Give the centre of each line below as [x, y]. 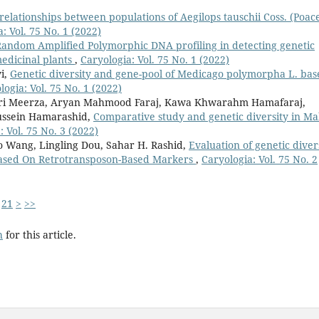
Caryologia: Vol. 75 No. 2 [260, 159]
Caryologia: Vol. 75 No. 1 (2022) [155, 59]
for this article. [40, 235]
